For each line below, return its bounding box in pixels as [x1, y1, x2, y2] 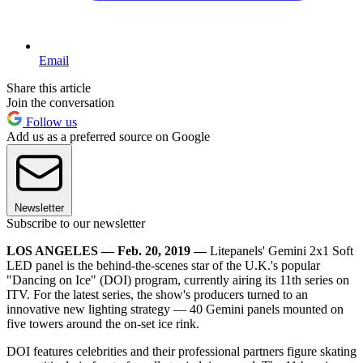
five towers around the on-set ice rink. [6, 316, 199, 331]
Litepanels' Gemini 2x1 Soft [207, 243, 353, 258]
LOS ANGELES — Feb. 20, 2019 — [6, 243, 207, 258]
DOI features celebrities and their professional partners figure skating [6, 344, 357, 358]
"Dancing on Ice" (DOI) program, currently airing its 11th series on [6, 272, 349, 287]
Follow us [23, 114, 77, 129]
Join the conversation [6, 95, 114, 109]
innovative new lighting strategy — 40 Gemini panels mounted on [6, 301, 344, 316]
